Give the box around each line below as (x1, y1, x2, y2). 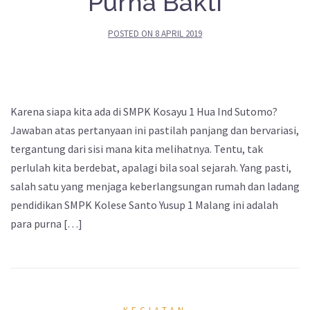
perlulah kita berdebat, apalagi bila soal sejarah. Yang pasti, (10, 161, 291, 175)
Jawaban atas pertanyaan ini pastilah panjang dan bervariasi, (10, 123, 299, 138)
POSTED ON (108, 28, 155, 40)
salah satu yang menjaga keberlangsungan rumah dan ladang (10, 179, 300, 194)
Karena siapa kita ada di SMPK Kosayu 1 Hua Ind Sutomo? (10, 104, 277, 119)
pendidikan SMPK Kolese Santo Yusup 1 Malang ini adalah (10, 198, 278, 212)
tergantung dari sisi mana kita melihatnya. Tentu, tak (10, 142, 263, 156)
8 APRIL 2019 (155, 28, 202, 40)
